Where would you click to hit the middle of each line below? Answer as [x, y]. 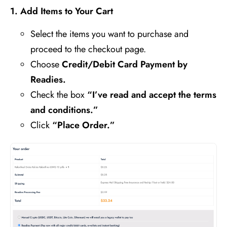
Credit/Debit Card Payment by [125, 64]
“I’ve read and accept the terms [152, 95]
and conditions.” [64, 110]
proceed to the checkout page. [88, 49]
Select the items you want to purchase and [109, 34]
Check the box [59, 95]
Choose [46, 64]
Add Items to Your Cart [67, 11]
